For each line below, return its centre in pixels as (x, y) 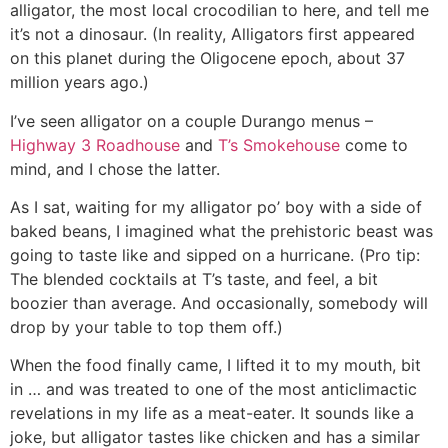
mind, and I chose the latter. (115, 168)
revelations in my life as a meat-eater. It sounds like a (212, 413)
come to (376, 144)
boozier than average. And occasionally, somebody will (219, 302)
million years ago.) (79, 82)
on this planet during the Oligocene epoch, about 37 (207, 58)
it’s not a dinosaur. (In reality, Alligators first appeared (212, 34)
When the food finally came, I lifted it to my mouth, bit (215, 365)
